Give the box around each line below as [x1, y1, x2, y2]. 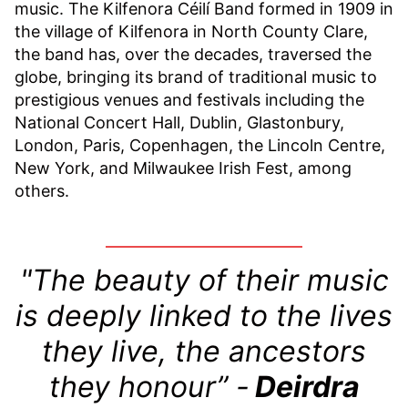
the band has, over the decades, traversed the [15, 44, 372, 64]
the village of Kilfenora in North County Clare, [15, 21, 368, 41]
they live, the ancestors [42, 332, 366, 369]
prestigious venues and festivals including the [15, 89, 364, 109]
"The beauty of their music [19, 261, 389, 298]
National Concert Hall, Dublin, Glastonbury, [15, 112, 344, 132]
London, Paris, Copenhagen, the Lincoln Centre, [15, 135, 385, 155]
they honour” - [48, 368, 255, 404]
